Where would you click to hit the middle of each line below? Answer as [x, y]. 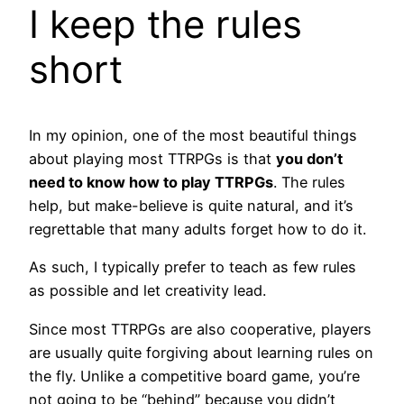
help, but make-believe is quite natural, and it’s [191, 206]
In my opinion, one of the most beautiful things [193, 136]
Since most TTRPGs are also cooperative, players [200, 329]
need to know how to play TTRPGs [151, 183]
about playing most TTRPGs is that [152, 159]
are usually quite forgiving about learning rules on [201, 352]
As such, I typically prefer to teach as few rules [193, 267]
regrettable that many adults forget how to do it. [197, 230]
